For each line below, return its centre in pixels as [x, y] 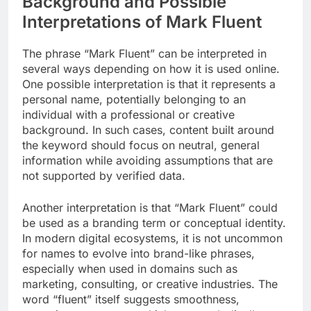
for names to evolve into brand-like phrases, [138, 253]
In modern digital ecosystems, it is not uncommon [152, 238]
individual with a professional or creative [128, 114]
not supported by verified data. [104, 175]
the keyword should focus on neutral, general [141, 145]
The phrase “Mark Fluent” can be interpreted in [144, 53]
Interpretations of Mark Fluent [142, 22]
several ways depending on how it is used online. [151, 68]
